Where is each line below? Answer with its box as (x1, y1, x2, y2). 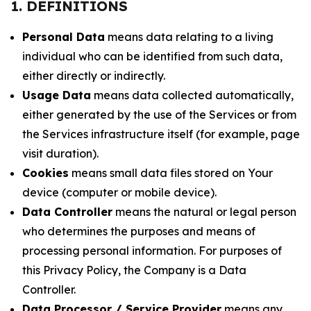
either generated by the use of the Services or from (22, 108, 296, 121)
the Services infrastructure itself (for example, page (22, 127, 300, 141)
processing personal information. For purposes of (22, 244, 282, 258)
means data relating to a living (105, 30, 274, 44)
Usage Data (22, 88, 91, 102)
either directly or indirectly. (22, 69, 165, 83)
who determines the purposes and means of (22, 224, 255, 238)
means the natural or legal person (112, 205, 296, 219)
